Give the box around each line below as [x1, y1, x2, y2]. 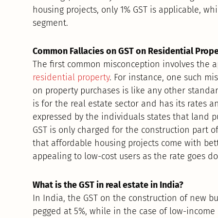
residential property [33, 72, 110, 83]
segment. [33, 17, 69, 28]
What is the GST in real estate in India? [33, 179, 184, 190]
